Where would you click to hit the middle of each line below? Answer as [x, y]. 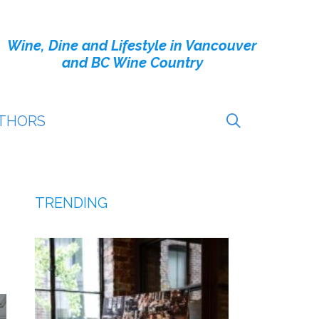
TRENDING [71, 203]
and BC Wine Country [132, 63]
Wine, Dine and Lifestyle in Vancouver [132, 46]
